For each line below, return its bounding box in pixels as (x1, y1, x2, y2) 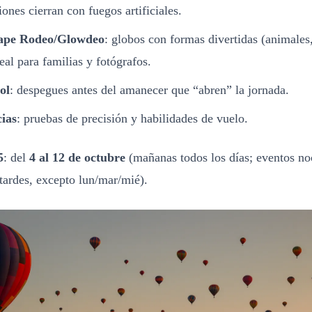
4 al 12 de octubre (29, 150, 125, 164)
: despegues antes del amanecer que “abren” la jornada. (10, 82, 289, 97)
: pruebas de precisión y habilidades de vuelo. (17, 111, 248, 125)
